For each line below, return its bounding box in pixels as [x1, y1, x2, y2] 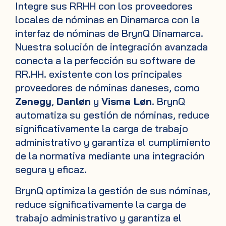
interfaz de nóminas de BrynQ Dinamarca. [15, 27, 203, 40]
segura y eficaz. [15, 163, 87, 176]
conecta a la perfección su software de [15, 54, 195, 67]
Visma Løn [101, 95, 152, 108]
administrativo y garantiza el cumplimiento [15, 136, 210, 149]
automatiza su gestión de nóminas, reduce [15, 108, 209, 122]
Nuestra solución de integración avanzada [15, 40, 208, 53]
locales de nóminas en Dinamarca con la [15, 13, 200, 26]
